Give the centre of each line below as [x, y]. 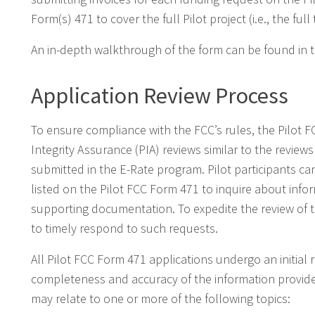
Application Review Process [160, 95]
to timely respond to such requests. [124, 228]
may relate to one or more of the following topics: [161, 298]
